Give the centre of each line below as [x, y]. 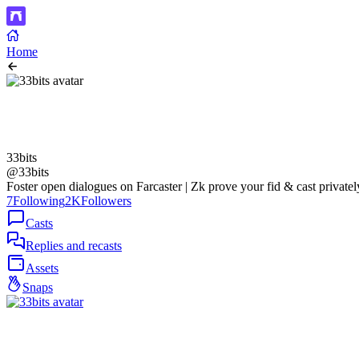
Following [39, 201]
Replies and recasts [74, 246]
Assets [42, 268]
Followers [106, 201]
